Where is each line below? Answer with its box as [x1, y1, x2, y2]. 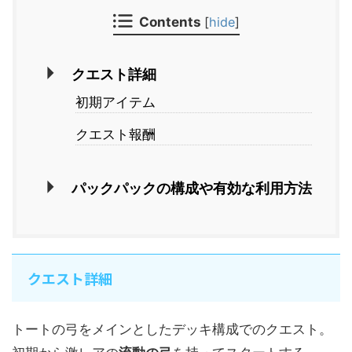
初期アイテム [75, 94, 156, 111]
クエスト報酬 [75, 126, 156, 143]
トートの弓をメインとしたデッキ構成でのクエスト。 [12, 321, 332, 337]
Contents [138, 13, 201, 30]
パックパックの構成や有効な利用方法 [71, 180, 312, 197]
